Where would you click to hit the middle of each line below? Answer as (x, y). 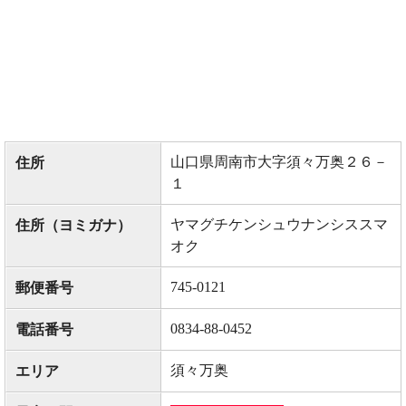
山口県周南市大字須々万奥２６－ (279, 162)
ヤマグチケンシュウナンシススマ (279, 225)
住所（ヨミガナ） (73, 226)
